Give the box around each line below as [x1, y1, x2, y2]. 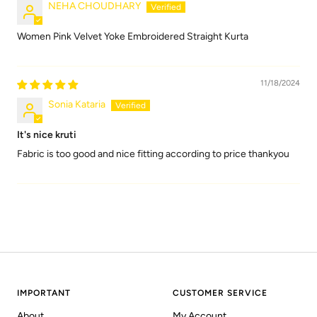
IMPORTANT [17, 288, 71, 299]
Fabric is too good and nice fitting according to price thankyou [17, 148, 289, 161]
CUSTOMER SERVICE [173, 288, 267, 299]
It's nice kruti [17, 129, 76, 142]
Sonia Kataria [48, 98, 105, 111]
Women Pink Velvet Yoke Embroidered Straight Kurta [17, 30, 248, 43]
